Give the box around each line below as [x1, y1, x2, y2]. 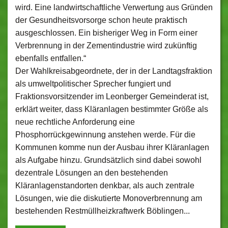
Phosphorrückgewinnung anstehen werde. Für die [15, 130, 195, 139]
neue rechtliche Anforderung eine [15, 118, 135, 126]
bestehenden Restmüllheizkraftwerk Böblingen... [15, 207, 190, 215]
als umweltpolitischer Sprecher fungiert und [15, 79, 171, 88]
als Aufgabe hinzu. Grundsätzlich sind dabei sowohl [15, 156, 202, 164]
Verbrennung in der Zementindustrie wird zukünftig [15, 41, 197, 50]
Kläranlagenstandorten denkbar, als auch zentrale [15, 181, 194, 190]
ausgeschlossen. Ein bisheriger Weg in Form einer [15, 28, 197, 37]
